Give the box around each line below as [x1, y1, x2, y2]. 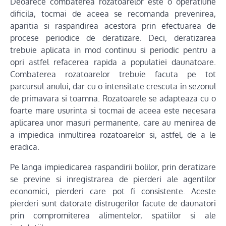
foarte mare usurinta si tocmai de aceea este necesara [10, 105, 216, 116]
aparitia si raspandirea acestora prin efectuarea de [10, 20, 216, 31]
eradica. [10, 141, 39, 152]
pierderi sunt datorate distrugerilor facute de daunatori [10, 198, 216, 208]
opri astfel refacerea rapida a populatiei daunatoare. [10, 56, 216, 67]
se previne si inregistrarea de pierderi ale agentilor [10, 174, 216, 184]
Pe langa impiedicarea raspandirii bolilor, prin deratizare [10, 161, 216, 172]
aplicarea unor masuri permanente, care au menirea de [10, 117, 216, 128]
